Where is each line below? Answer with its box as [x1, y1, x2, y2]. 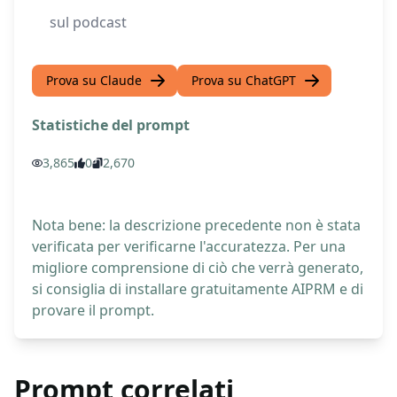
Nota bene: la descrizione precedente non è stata [32, 215, 361, 236]
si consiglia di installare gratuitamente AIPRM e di [32, 279, 363, 300]
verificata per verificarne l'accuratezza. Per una [32, 237, 346, 257]
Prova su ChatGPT [191, 72, 296, 90]
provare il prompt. [32, 300, 154, 321]
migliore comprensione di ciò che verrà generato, [32, 258, 363, 278]
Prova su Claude [46, 72, 142, 90]
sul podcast [50, 12, 127, 33]
